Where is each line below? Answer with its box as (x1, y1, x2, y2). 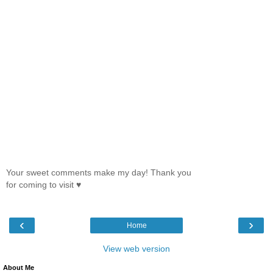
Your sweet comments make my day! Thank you (6, 167, 191, 177)
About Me (3, 263, 34, 271)
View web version (103, 243, 170, 253)
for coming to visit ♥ (6, 179, 81, 190)
